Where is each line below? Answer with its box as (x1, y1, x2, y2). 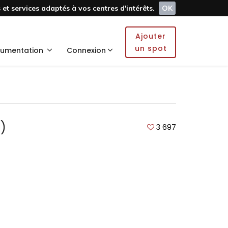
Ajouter (135, 31, 166, 41)
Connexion (67, 45, 106, 55)
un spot (134, 43, 167, 53)
